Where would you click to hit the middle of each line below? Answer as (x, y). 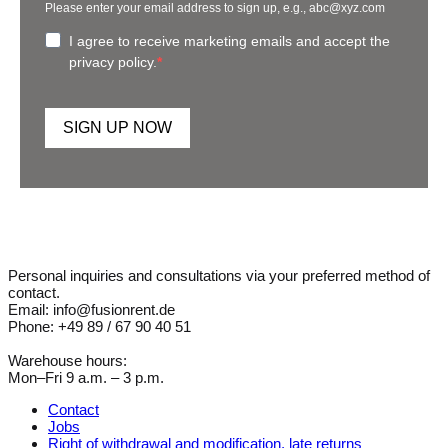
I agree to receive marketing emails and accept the (229, 40)
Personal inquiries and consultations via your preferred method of (219, 275)
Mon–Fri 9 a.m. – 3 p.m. (86, 377)
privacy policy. (113, 61)
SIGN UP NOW (117, 128)
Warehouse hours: (67, 360)
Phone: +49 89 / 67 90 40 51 (99, 326)
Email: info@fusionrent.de (91, 309)
